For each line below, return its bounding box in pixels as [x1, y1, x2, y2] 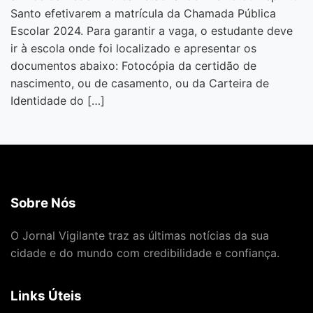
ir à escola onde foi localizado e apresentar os [10, 41, 256, 56]
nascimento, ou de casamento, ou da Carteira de [10, 76, 269, 91]
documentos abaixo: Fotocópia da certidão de [10, 59, 256, 73]
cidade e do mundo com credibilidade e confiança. [10, 245, 279, 260]
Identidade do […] [10, 94, 105, 108]
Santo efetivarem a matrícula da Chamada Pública [10, 6, 276, 21]
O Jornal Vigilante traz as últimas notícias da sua [10, 228, 269, 242]
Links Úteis [10, 288, 82, 305]
